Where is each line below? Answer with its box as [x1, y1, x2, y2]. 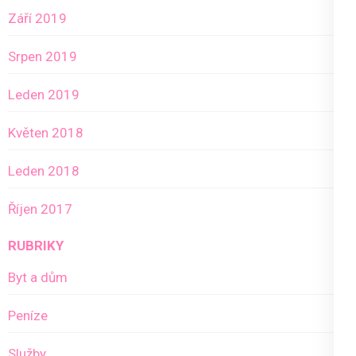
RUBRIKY [8, 238, 64, 254]
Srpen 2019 [8, 48, 77, 64]
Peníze [8, 308, 48, 324]
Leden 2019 [8, 86, 79, 103]
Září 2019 [8, 10, 67, 26]
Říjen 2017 [8, 200, 72, 217]
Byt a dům [8, 269, 68, 286]
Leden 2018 [8, 162, 79, 179]
